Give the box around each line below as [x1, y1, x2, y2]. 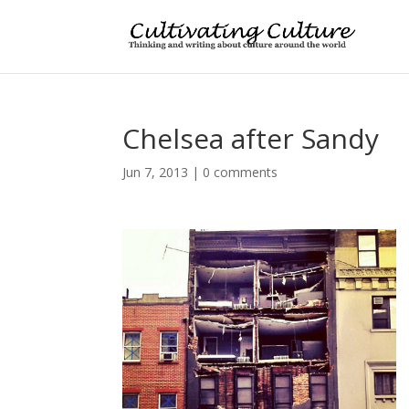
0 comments [203, 163, 278, 181]
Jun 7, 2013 [122, 163, 189, 181]
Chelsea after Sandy [122, 120, 380, 157]
